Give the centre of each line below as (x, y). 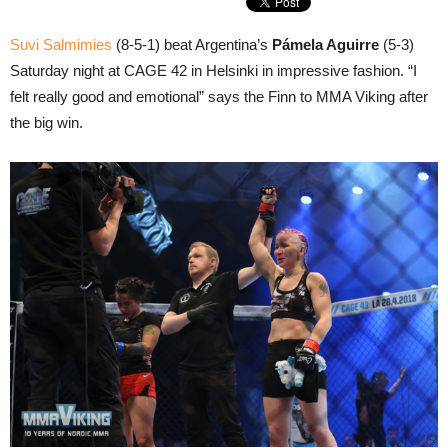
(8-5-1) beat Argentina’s (192, 44)
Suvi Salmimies (61, 44)
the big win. (46, 122)
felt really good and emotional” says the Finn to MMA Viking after (219, 96)
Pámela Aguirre (325, 44)
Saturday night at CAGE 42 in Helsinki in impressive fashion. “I (213, 70)
